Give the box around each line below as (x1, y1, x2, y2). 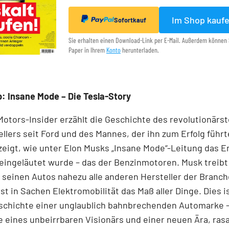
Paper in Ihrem (68, 45, 106, 55)
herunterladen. (121, 45, 159, 55)
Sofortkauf (114, 16, 146, 25)
